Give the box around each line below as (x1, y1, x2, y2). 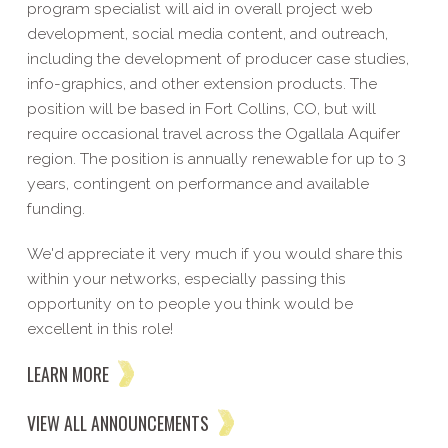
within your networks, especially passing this (26, 268, 346, 288)
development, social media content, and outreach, (26, 23, 388, 43)
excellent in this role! (26, 318, 173, 338)
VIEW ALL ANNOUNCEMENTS (26, 410, 209, 437)
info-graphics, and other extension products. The (26, 73, 377, 93)
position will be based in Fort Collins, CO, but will (26, 98, 376, 118)
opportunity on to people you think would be (26, 293, 353, 313)
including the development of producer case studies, (26, 48, 409, 68)
